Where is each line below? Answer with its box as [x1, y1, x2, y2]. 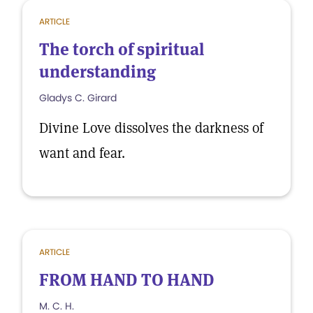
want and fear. [39, 144, 125, 162]
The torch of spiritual [39, 38, 204, 60]
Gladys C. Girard [39, 91, 117, 105]
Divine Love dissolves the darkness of [39, 119, 263, 137]
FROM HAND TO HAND [39, 269, 214, 291]
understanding [39, 61, 156, 82]
